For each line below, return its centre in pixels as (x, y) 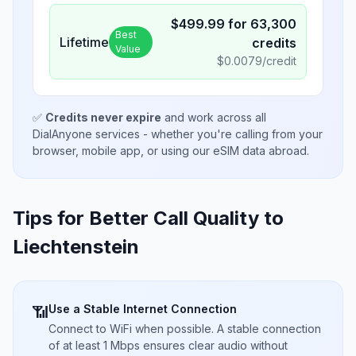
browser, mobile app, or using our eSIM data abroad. (171, 151)
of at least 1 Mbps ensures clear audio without (168, 345)
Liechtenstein (76, 247)
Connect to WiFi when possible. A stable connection (185, 329)
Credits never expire (103, 117)
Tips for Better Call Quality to (148, 218)
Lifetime (84, 42)
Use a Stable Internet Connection (143, 309)
